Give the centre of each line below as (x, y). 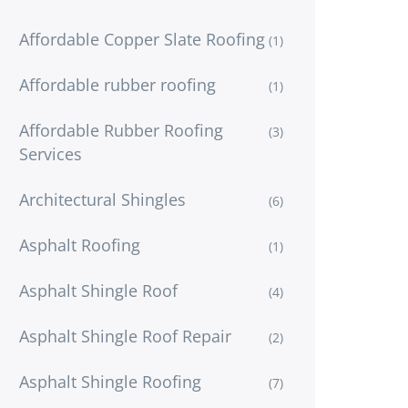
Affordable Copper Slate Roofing (142, 39)
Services (51, 153)
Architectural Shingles (102, 199)
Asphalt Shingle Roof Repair (125, 336)
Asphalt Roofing (80, 245)
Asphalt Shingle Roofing (110, 381)
